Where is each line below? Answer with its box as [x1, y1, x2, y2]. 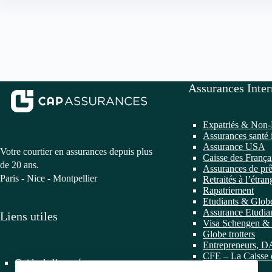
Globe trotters [203, 229, 255, 239]
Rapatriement [203, 185, 254, 195]
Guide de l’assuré [15, 257, 81, 268]
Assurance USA [203, 141, 265, 152]
